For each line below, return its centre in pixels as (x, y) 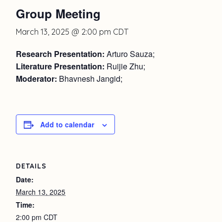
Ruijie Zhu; (125, 66)
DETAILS (31, 166)
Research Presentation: (60, 54)
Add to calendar (67, 124)
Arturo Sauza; (130, 54)
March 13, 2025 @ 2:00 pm (63, 31)
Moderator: (36, 78)
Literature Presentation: (60, 66)
